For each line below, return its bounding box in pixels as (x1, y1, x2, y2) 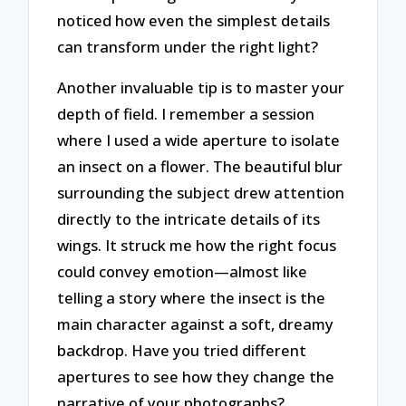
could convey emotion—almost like (57, 261, 308, 283)
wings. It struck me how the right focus (57, 235, 337, 256)
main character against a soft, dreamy (57, 314, 334, 335)
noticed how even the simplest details (57, 10, 331, 32)
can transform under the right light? (57, 36, 319, 58)
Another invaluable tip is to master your (57, 77, 345, 99)
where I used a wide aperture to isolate (57, 130, 341, 151)
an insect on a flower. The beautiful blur (57, 156, 343, 178)
